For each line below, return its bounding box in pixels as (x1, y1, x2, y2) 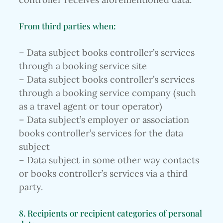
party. (19, 181, 43, 193)
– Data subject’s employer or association (19, 113, 189, 125)
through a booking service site (19, 60, 147, 72)
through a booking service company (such (19, 87, 196, 99)
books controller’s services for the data (19, 127, 183, 139)
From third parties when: (19, 20, 116, 32)
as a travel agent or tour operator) (19, 100, 162, 112)
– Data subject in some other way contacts (19, 154, 199, 166)
